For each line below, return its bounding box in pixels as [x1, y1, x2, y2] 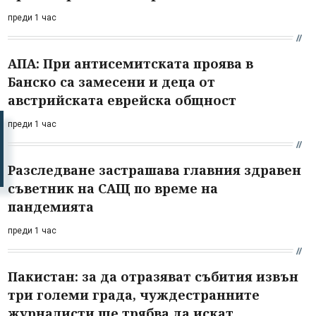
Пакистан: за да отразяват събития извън [8, 267, 298, 285]
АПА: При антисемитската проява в [8, 54, 253, 72]
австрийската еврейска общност [8, 91, 236, 109]
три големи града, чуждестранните [8, 286, 260, 303]
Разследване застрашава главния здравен [8, 161, 301, 178]
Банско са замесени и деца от [8, 73, 215, 90]
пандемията [8, 197, 94, 215]
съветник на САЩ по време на [8, 179, 218, 197]
